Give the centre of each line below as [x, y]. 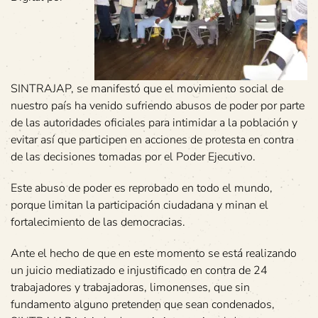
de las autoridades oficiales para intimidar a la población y [154, 122]
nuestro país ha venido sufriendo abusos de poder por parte [158, 105]
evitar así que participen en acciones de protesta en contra [152, 139]
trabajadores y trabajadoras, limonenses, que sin [130, 287]
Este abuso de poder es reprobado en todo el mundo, [142, 188]
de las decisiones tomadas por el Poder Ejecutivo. [133, 157]
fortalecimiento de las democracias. [98, 222]
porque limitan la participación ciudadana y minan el [139, 205]
